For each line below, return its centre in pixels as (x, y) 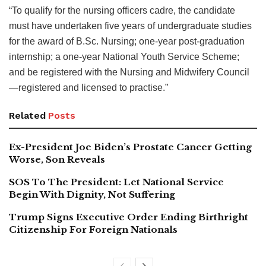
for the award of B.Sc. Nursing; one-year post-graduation (127, 41)
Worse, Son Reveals (57, 159)
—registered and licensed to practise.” (88, 87)
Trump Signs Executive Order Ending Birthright (129, 217)
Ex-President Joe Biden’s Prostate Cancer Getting (130, 147)
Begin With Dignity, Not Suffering (92, 194)
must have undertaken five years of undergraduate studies (130, 26)
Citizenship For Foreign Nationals (93, 229)
